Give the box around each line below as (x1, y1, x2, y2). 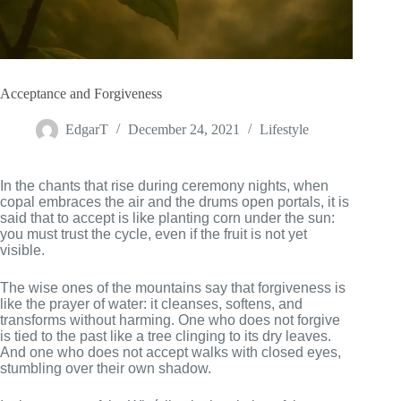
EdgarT (65, 122, 108, 138)
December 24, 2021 (128, 122, 240, 138)
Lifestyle (260, 122, 309, 138)
